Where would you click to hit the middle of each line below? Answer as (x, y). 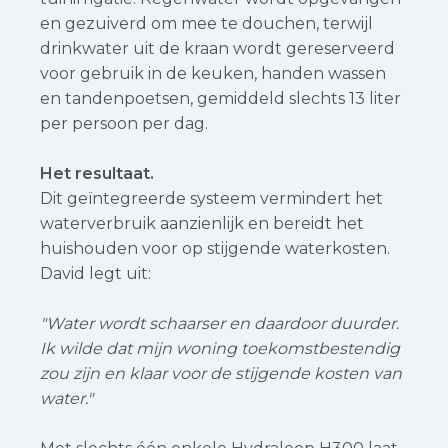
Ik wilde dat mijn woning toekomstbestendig (220, 348)
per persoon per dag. (124, 123)
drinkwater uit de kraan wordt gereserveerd (217, 48)
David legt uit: (95, 273)
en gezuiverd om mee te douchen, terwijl (206, 23)
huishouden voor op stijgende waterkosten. (215, 248)
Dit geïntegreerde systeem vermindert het (211, 198)
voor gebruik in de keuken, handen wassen (213, 73)
